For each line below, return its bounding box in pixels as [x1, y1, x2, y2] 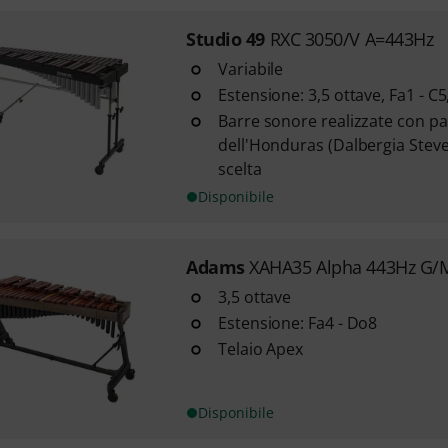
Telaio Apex [217, 338, 304, 360]
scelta [217, 158, 262, 180]
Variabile [217, 58, 284, 80]
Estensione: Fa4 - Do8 [217, 312, 378, 334]
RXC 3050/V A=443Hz [269, 27, 434, 51]
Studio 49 [185, 27, 265, 51]
